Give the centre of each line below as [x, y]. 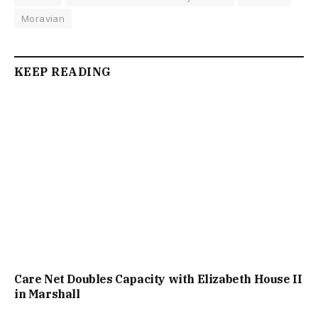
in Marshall [47, 294]
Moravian [43, 18]
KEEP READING [63, 71]
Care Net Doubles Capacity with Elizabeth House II [158, 279]
